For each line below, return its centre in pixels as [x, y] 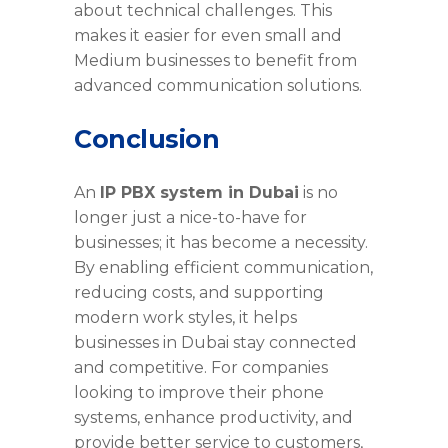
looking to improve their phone [199, 392]
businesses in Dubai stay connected [215, 342]
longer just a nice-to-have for [190, 217]
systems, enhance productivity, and [213, 417]
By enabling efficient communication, [223, 267]
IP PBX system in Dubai [199, 192]
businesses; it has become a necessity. [221, 242]
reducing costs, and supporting [199, 292]
